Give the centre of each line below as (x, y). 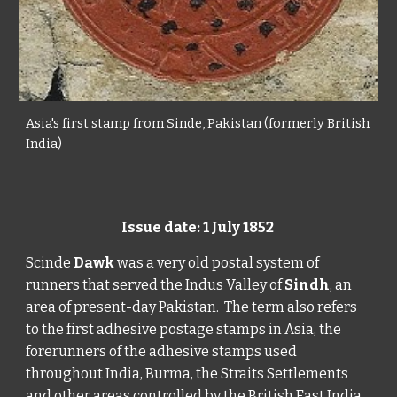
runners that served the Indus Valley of (156, 285)
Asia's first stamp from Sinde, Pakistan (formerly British (198, 124)
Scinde (50, 263)
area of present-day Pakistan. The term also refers (192, 307)
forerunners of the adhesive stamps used (162, 352)
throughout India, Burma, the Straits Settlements (187, 374)
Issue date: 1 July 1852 (198, 228)
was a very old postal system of (217, 263)
